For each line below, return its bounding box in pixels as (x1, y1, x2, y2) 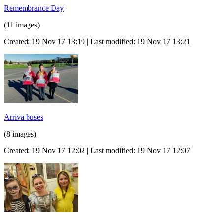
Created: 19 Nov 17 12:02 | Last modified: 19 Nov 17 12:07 (4, 146, 190, 155)
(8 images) (4, 129, 36, 138)
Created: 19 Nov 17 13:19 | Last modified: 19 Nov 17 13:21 (4, 37, 190, 46)
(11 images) (4, 20, 40, 29)
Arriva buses (4, 112, 43, 121)
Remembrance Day (4, 3, 64, 12)
